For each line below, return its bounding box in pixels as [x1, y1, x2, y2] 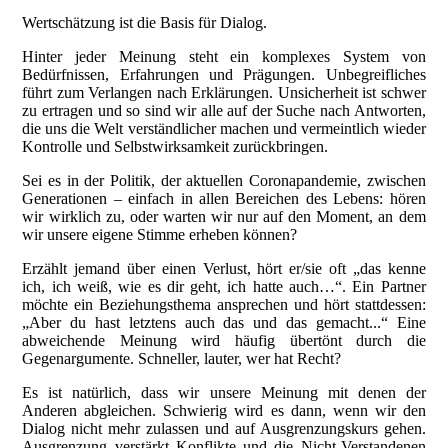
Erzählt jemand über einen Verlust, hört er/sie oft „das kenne [22, 259, 426, 277]
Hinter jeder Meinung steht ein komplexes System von [22, 47, 426, 65]
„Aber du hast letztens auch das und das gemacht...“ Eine [22, 313, 426, 331]
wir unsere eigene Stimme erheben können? [22, 225, 298, 243]
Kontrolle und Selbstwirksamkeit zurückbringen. [22, 137, 329, 155]
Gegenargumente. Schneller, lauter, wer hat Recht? [22, 349, 342, 367]
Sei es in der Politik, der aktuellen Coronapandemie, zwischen [22, 171, 426, 189]
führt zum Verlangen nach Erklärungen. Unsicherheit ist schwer [22, 83, 426, 101]
